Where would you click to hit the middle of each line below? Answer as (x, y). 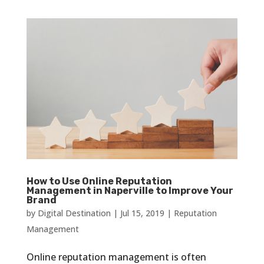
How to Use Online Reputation (99, 181)
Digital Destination (74, 213)
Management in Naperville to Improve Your (130, 191)
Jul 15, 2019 (142, 213)
